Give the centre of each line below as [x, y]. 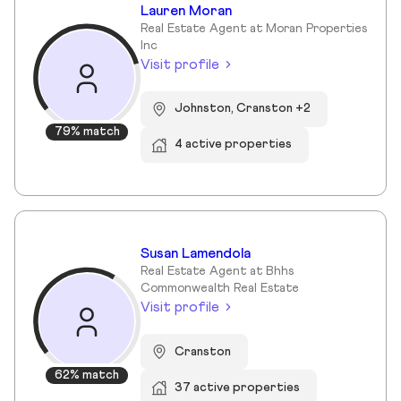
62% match [87, 375]
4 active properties [234, 145]
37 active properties [238, 387]
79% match [87, 132]
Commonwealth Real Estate [220, 288]
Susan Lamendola [196, 253]
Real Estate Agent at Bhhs [217, 271]
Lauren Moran [186, 10]
